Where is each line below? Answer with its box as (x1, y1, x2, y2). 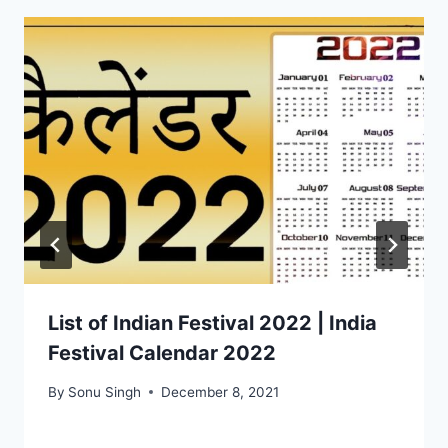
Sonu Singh (68, 383, 142, 400)
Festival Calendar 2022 (48, 340, 276, 365)
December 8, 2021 (161, 383, 280, 400)
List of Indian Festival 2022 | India (48, 310, 377, 335)
